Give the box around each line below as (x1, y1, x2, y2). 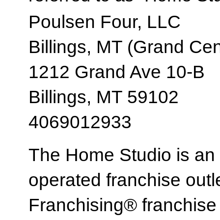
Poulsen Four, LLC (28, 11, 181, 32)
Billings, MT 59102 (28, 86, 179, 107)
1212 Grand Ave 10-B (28, 61, 205, 82)
